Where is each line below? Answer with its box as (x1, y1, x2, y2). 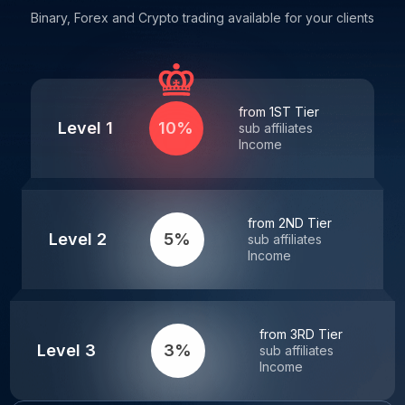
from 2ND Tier (248, 214, 333, 231)
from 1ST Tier (238, 103, 319, 119)
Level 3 (37, 340, 96, 360)
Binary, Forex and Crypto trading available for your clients (31, 9, 374, 25)
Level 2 (48, 229, 107, 249)
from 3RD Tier (259, 325, 343, 342)
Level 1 (58, 118, 114, 137)
